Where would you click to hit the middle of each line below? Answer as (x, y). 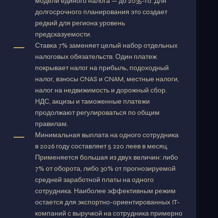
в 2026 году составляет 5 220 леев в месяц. (102, 146)
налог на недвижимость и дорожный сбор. (101, 90)
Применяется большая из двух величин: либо (107, 157)
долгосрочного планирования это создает (101, 12)
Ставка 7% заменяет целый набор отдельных (106, 45)
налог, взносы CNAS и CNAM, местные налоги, (107, 79)
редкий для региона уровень (80, 23)
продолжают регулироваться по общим (97, 113)
